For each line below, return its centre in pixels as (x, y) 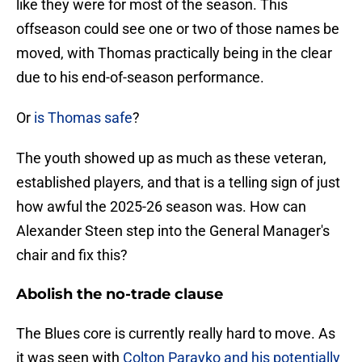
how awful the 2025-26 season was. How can (161, 207)
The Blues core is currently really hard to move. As (176, 334)
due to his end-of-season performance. (142, 78)
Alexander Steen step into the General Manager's (173, 231)
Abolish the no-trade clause (120, 295)
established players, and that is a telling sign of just (178, 183)
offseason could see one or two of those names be (178, 29)
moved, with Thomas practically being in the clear (174, 53)
